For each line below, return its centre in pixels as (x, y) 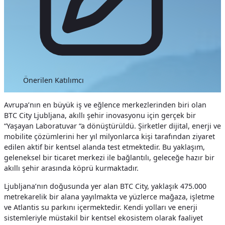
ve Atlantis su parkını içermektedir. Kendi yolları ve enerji (101, 207)
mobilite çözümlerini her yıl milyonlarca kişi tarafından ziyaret (109, 137)
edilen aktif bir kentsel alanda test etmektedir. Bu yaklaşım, (104, 147)
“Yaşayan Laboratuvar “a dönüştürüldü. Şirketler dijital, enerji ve (113, 126)
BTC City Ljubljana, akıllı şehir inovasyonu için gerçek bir (100, 116)
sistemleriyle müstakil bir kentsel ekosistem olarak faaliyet (103, 217)
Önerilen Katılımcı (54, 80)
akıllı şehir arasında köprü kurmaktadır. (71, 168)
